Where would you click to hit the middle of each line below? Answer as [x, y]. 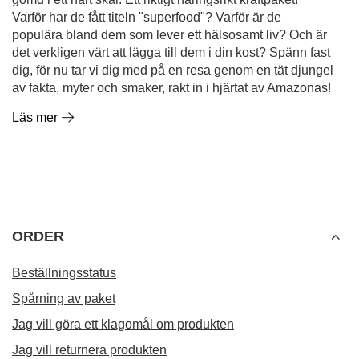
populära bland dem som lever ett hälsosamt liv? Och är [169, 35]
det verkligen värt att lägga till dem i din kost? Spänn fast [171, 52]
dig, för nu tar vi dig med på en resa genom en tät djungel [173, 70]
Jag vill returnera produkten [89, 350]
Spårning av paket [64, 298]
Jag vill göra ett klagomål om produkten [123, 324]
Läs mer [35, 117]
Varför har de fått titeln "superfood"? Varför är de [147, 17]
